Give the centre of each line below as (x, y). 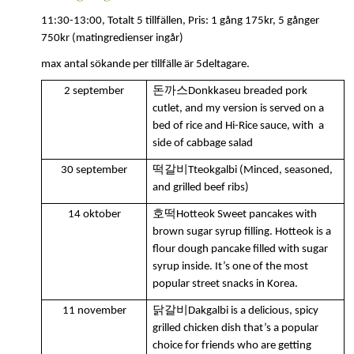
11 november (94, 311)
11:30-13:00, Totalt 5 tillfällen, (115, 21)
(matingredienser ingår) (126, 39)
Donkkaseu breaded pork (248, 91)
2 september (94, 91)
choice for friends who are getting (232, 345)
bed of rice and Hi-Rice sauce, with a (239, 126)
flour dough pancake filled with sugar (241, 249)
